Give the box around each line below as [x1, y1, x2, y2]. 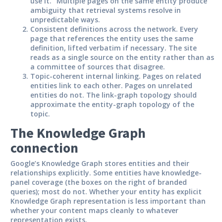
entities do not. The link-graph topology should [30, 90, 197, 100]
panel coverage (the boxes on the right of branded [10, 177, 187, 187]
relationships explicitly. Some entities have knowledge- [10, 167, 202, 177]
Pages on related [143, 71, 201, 81]
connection [10, 138, 78, 157]
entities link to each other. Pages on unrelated [30, 80, 192, 90]
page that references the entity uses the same [30, 33, 193, 43]
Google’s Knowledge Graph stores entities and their [10, 158, 189, 168]
